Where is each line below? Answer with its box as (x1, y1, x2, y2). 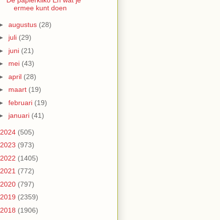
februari (8, 98, 34, 107)
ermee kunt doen (13, 4, 67, 12)
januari (8, 111, 31, 120)
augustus (8, 20, 39, 28)
